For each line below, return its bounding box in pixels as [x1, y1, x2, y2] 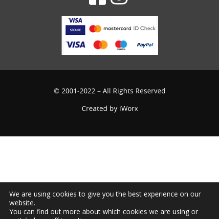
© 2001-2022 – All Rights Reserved [53, 86, 166, 96]
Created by [81, 104, 119, 113]
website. [9, 198, 35, 207]
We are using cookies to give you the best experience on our [9, 189, 201, 198]
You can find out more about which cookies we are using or [9, 207, 198, 216]
